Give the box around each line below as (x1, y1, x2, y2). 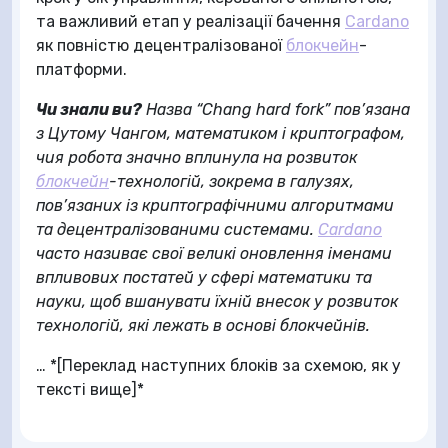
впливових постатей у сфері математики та (36, 267, 372, 287)
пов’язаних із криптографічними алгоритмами (36, 195, 394, 215)
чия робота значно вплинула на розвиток (36, 147, 357, 167)
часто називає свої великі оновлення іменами (36, 243, 392, 263)
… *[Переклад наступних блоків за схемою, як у (36, 355, 401, 375)
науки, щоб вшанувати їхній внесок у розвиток (36, 291, 398, 311)
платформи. (36, 59, 127, 79)
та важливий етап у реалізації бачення (36, 11, 345, 31)
